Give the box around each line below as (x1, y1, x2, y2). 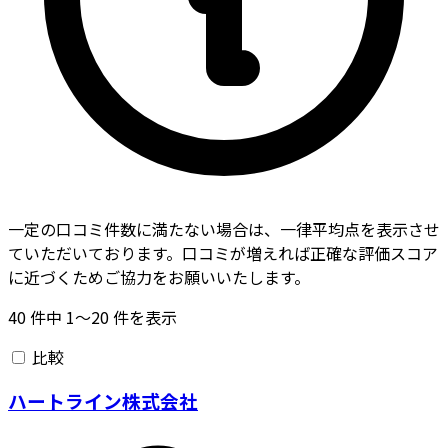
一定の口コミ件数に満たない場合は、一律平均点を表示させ (8, 216, 440, 241)
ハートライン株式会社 (8, 387, 198, 415)
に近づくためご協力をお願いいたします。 (8, 264, 310, 289)
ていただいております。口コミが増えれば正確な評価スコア (8, 240, 438, 265)
